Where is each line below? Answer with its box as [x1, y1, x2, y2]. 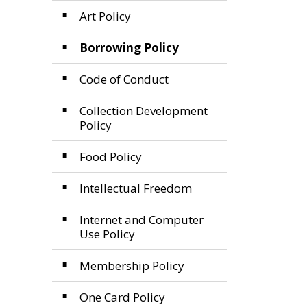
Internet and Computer [79, 212, 204, 228]
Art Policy [79, 8, 131, 24]
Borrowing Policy [79, 40, 179, 56]
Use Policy [79, 226, 135, 242]
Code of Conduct [79, 71, 169, 87]
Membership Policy [79, 258, 184, 273]
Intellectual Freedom [79, 180, 192, 196]
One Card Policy [79, 289, 165, 305]
